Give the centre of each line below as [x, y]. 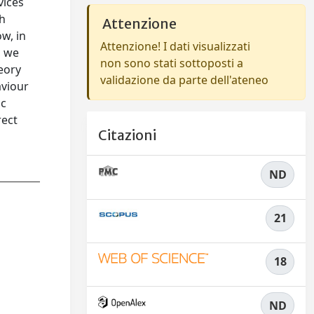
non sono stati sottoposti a [172, 63]
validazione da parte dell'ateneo [184, 80]
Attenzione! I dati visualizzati [175, 46]
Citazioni [127, 136]
